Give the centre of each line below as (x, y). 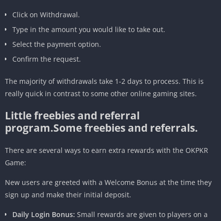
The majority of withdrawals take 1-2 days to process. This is (104, 81)
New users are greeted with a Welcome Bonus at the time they (108, 182)
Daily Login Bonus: (44, 214)
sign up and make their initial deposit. (68, 194)
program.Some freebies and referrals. (101, 128)
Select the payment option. (57, 44)
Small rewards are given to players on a (141, 214)
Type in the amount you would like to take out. (89, 29)
